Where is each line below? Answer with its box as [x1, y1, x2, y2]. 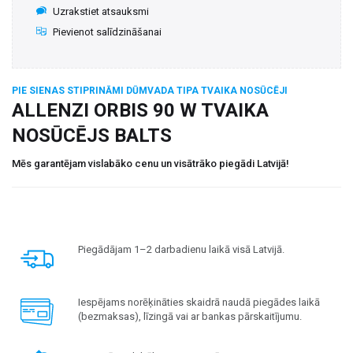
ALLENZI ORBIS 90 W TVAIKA [12, 98, 269, 121]
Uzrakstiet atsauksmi [50, 5, 149, 17]
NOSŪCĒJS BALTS [12, 124, 172, 147]
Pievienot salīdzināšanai [53, 25, 162, 38]
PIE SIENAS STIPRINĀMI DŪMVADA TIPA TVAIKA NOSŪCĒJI [12, 84, 288, 96]
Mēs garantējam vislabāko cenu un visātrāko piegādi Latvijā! [12, 157, 289, 169]
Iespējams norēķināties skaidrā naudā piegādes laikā [78, 295, 320, 308]
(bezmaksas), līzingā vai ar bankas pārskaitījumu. [78, 310, 302, 322]
